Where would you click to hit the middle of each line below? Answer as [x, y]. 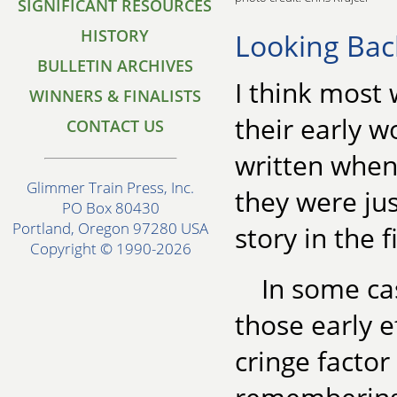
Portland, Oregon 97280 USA [111, 229]
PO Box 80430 [111, 208]
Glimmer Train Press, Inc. [111, 188]
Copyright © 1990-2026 [111, 249]
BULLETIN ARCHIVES [115, 66]
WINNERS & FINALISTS [115, 96]
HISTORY [115, 35]
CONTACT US [115, 126]
